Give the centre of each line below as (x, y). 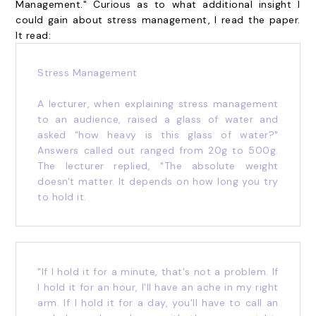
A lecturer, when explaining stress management (158, 104)
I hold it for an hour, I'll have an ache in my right (158, 287)
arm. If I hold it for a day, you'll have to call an (158, 303)
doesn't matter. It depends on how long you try (158, 181)
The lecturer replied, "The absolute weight (158, 166)
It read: (34, 35)
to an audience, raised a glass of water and (158, 119)
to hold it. (62, 197)
